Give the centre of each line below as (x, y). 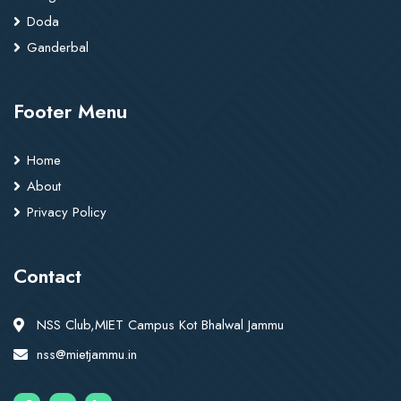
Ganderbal (58, 47)
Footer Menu (70, 111)
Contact (47, 276)
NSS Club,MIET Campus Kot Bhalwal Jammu (160, 325)
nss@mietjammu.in (87, 354)
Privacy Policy (67, 212)
